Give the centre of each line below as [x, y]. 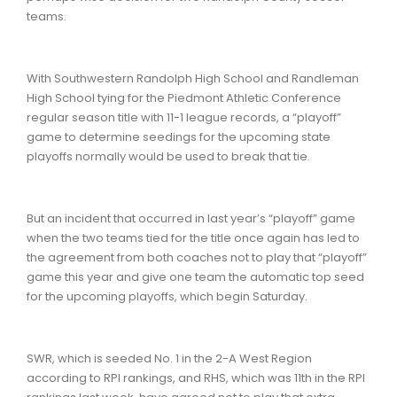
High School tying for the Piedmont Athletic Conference [184, 97]
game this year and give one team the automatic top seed [195, 276]
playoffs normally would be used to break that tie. [168, 156]
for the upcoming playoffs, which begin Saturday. [167, 296]
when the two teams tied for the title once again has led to [193, 237]
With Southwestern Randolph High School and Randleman [193, 78]
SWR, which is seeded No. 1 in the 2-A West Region [169, 358]
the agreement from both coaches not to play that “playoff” [197, 257]
